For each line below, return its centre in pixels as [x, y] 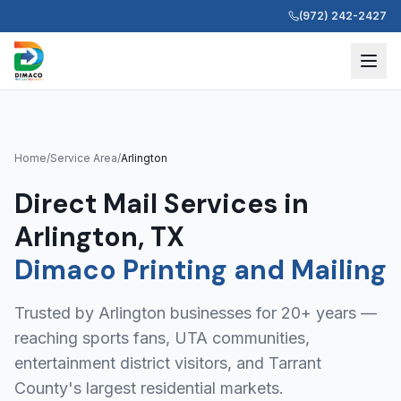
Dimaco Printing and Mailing [200, 270]
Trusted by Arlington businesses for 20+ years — [196, 313]
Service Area [84, 158]
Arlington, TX [99, 237]
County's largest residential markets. [149, 388]
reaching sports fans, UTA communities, [162, 338]
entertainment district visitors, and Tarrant [168, 363]
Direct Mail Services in [162, 204]
